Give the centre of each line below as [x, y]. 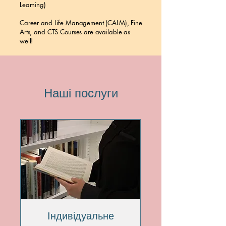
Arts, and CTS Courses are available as [75, 32]
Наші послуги [81, 93]
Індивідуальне [81, 216]
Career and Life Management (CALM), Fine [81, 23]
